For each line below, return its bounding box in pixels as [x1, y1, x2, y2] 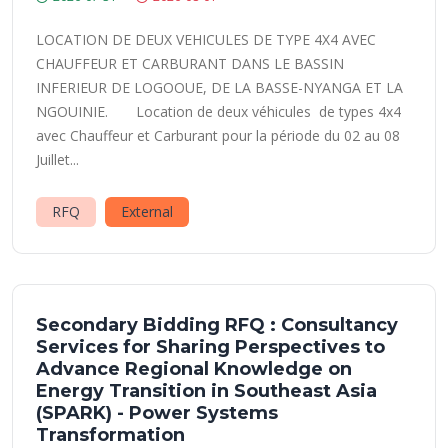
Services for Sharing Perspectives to [36, 336, 385, 358]
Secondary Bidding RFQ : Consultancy [36, 314, 398, 336]
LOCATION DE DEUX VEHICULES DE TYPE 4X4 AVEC [36, 30, 376, 49]
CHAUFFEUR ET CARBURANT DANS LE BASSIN [36, 54, 344, 73]
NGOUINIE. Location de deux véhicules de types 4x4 [36, 102, 401, 121]
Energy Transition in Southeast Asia [36, 380, 377, 402]
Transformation [36, 424, 185, 446]
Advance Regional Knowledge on [36, 358, 352, 380]
